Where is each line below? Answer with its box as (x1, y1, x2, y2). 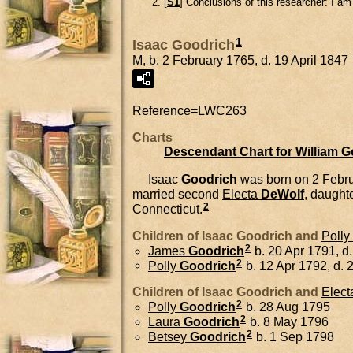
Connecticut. (132, 202, 203, 216)
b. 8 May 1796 (247, 315, 329, 329)
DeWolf (261, 188, 304, 202)
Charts (132, 131, 173, 145)
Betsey (148, 329, 187, 344)
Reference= (132, 104, 198, 118)
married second (132, 188, 222, 202)
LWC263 (198, 104, 247, 118)
